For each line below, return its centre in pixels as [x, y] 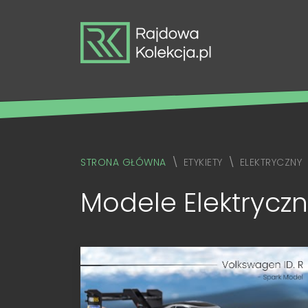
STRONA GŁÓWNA [123, 162]
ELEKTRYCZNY [271, 162]
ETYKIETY [203, 162]
